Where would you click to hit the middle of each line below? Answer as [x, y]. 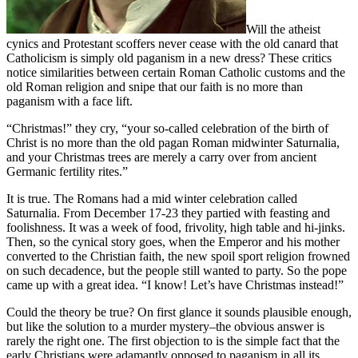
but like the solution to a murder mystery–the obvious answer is [165, 326]
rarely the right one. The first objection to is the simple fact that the [173, 340]
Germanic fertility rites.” [67, 171]
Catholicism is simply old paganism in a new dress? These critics [169, 58]
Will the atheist [283, 29]
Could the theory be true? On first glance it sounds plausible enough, [179, 312]
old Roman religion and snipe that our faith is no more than [155, 86]
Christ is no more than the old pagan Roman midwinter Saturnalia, [173, 142]
